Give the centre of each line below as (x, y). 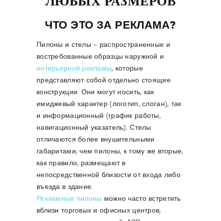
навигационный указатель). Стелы (94, 127)
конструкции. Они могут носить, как (95, 92)
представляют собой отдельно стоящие (104, 80)
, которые (127, 68)
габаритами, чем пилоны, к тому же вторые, (110, 151)
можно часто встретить (141, 198)
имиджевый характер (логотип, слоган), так (109, 104)
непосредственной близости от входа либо (109, 175)
